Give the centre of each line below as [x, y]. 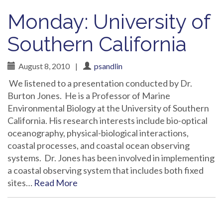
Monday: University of [109, 22]
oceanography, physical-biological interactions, [98, 133]
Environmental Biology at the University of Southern [108, 108]
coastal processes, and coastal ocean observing [99, 145]
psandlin [108, 66]
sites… [21, 183]
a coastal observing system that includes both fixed [106, 170]
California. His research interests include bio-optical [108, 120]
